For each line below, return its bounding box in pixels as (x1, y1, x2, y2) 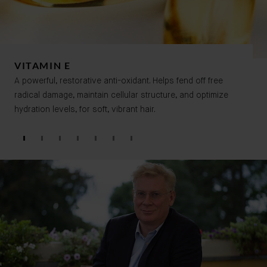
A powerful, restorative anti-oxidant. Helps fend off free (14, 77, 223, 85)
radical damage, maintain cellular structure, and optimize (14, 91, 228, 100)
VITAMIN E (14, 60, 71, 71)
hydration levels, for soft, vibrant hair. (14, 105, 156, 114)
